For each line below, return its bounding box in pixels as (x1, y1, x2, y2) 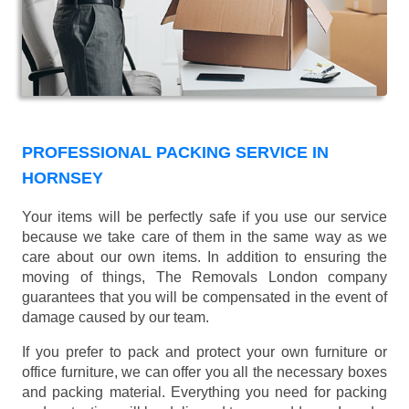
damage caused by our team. (22, 309, 209, 326)
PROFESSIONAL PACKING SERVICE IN (22, 143, 329, 163)
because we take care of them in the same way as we (22, 229, 387, 246)
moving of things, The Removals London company (22, 269, 387, 286)
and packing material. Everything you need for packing (22, 384, 387, 401)
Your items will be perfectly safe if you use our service (22, 209, 387, 225)
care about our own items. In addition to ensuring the (22, 249, 387, 266)
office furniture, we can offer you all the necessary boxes (22, 364, 387, 381)
